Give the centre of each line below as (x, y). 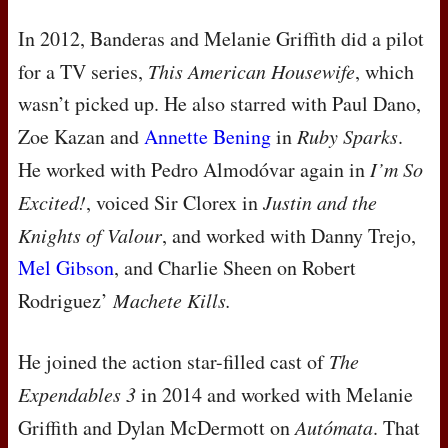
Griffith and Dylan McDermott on (156, 428)
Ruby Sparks (347, 136)
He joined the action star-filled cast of (173, 362)
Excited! (52, 202)
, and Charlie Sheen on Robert (235, 268)
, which (384, 72)
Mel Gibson (66, 268)
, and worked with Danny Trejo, (289, 236)
